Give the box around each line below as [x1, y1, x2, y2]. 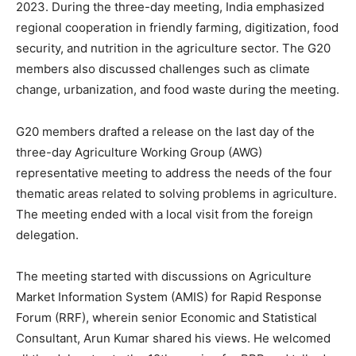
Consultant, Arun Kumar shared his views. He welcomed [16, 331, 331, 346]
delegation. [16, 227, 79, 242]
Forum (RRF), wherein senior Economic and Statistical [16, 310, 317, 325]
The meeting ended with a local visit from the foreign [16, 207, 313, 222]
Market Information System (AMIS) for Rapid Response [16, 289, 322, 304]
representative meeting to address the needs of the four [16, 165, 332, 180]
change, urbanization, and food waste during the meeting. [16, 82, 339, 97]
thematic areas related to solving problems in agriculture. [16, 186, 337, 201]
